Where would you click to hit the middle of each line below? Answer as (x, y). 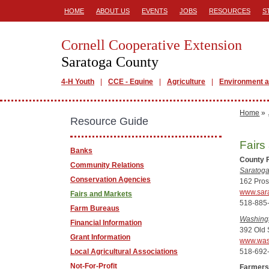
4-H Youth (78, 82)
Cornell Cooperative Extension (152, 45)
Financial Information (106, 223)
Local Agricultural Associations (124, 252)
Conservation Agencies (110, 180)
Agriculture (186, 82)
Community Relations (107, 165)
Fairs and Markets (101, 194)
